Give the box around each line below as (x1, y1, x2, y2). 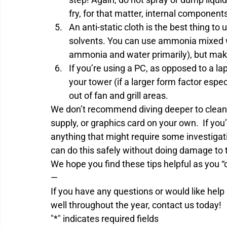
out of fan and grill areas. (69, 90, 168, 101)
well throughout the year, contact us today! (51, 199, 221, 210)
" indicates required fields (58, 213, 159, 224)
